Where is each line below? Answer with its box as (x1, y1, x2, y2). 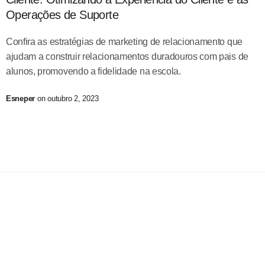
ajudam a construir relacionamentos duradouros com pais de (6, 51, 248, 62)
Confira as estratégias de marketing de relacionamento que (6, 36, 243, 47)
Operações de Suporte (6, 8, 119, 21)
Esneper (6, 93, 35, 103)
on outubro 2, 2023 (35, 93, 99, 103)
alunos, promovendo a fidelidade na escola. (6, 66, 181, 76)
